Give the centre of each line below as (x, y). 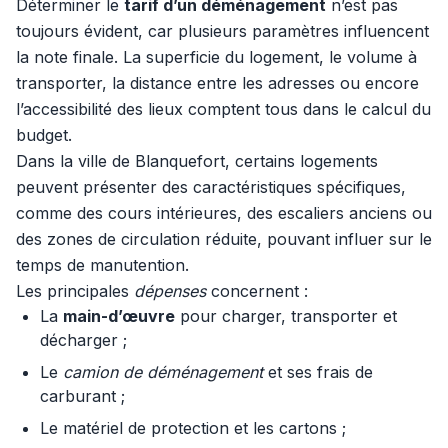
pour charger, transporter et (286, 316)
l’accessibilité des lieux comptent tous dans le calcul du (223, 109)
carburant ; (82, 396)
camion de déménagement (163, 372)
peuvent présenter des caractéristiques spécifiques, (211, 187)
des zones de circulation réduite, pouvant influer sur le (224, 239)
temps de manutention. (102, 265)
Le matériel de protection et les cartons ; (193, 428)
